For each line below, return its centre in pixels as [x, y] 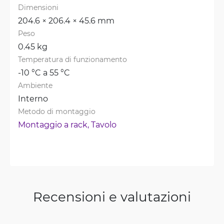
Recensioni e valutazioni [112, 196]
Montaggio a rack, [54, 124]
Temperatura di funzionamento [72, 59]
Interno [33, 98]
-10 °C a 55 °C [44, 72]
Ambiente [35, 85]
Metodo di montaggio [57, 111]
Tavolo [104, 124]
